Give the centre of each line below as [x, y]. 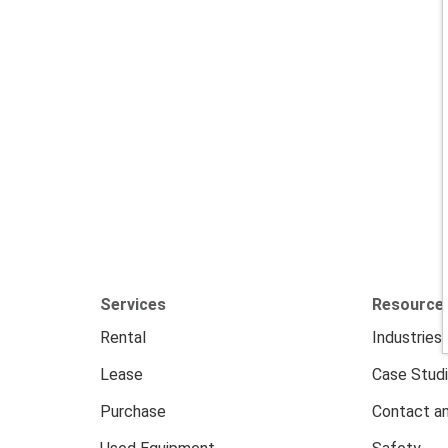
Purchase [133, 411]
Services [133, 304]
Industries [407, 337]
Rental [123, 337]
